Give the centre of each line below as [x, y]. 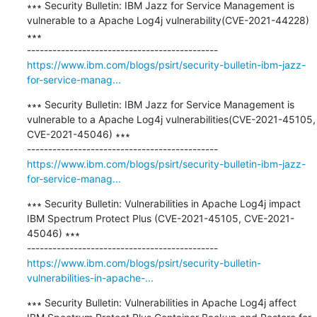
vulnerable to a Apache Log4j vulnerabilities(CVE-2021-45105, [171, 119]
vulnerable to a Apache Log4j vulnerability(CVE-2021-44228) [168, 20]
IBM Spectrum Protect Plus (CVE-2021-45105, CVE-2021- [160, 218]
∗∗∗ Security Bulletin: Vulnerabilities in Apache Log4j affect [161, 302]
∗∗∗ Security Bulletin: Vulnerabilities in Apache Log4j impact [163, 203]
